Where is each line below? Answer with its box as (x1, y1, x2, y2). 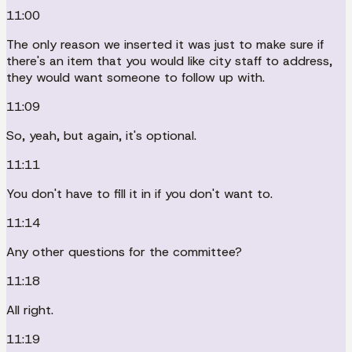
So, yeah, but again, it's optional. (6, 126, 196, 144)
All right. (6, 301, 53, 318)
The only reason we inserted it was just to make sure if (6, 35, 324, 53)
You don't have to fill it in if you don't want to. (6, 185, 273, 202)
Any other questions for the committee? (6, 243, 242, 260)
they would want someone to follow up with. (6, 68, 265, 86)
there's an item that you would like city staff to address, (6, 52, 332, 69)
